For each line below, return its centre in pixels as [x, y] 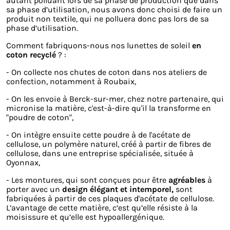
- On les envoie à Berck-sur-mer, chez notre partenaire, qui [115, 99]
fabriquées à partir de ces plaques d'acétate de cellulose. [110, 198]
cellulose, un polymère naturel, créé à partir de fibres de [109, 144]
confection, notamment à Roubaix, [71, 81]
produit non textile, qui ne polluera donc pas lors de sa [108, 18]
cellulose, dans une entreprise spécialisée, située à [100, 153]
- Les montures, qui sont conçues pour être [87, 180]
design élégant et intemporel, [118, 189]
